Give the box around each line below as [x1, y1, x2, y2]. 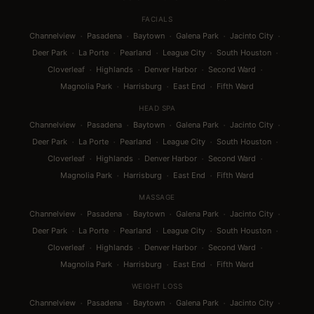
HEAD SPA [139, 104, 175, 112]
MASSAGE [139, 193, 175, 201]
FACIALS [141, 15, 173, 23]
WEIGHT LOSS [131, 282, 183, 290]
